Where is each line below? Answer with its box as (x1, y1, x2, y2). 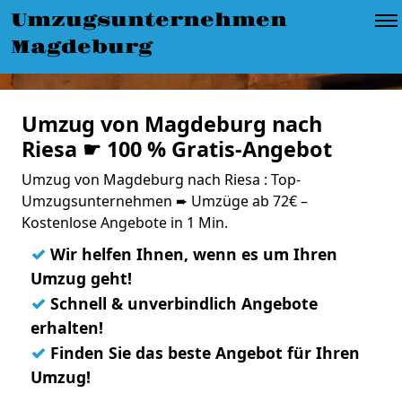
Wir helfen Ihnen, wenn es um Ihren (46, 243, 337, 265)
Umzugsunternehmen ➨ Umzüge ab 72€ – (22, 191, 308, 211)
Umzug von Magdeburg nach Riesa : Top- (22, 170, 301, 189)
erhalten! (31, 317, 103, 338)
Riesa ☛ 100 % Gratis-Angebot (22, 135, 332, 163)
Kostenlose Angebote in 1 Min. (22, 213, 228, 232)
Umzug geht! (31, 267, 132, 289)
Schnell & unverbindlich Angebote (46, 293, 318, 314)
